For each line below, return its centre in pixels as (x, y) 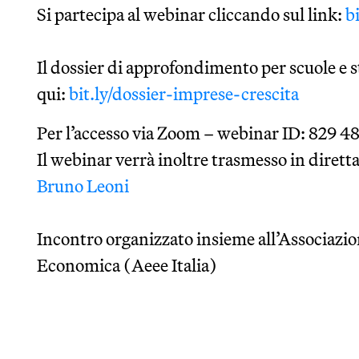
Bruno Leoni (83, 186)
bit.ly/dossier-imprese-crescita (186, 94)
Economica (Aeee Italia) (129, 265)
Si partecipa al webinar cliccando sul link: (191, 14)
